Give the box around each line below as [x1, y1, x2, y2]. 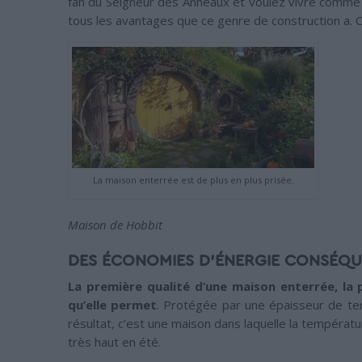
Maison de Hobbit [68, 217, 162, 233]
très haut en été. [68, 334, 161, 350]
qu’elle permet [68, 297, 158, 313]
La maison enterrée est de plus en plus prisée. [92, 174, 294, 186]
